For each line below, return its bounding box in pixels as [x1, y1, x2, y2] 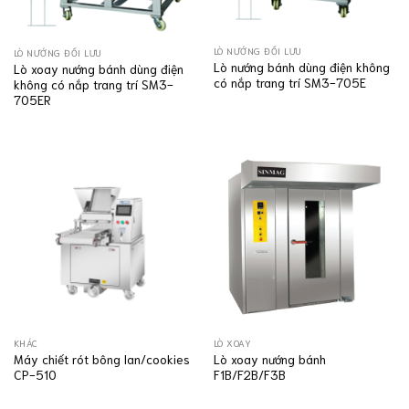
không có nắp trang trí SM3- [13, 76, 173, 93]
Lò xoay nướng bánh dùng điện [13, 60, 184, 78]
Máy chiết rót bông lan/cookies [13, 350, 190, 367]
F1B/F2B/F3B [213, 365, 286, 383]
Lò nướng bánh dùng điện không [213, 58, 390, 75]
